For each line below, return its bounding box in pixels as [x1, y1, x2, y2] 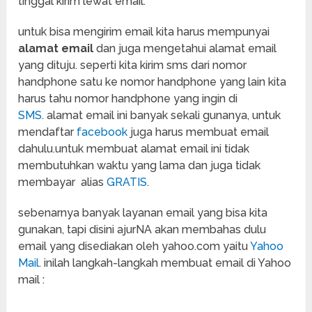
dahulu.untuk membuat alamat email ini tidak [18, 142, 250, 156]
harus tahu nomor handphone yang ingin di [18, 92, 238, 106]
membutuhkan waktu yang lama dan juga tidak [18, 159, 261, 173]
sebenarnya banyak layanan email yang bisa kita [18, 206, 268, 220]
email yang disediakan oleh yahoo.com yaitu [18, 240, 251, 253]
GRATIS [107, 175, 148, 189]
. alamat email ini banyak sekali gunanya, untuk [42, 109, 281, 123]
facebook [77, 125, 128, 139]
